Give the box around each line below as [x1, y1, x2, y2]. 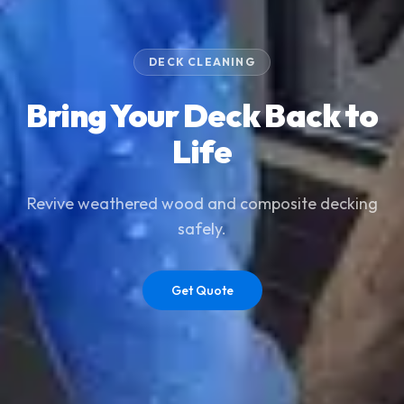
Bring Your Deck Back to [25, 95, 379, 136]
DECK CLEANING [149, 55, 255, 69]
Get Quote [170, 282, 234, 299]
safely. [178, 218, 226, 240]
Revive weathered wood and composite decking [26, 193, 378, 215]
